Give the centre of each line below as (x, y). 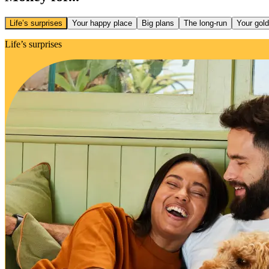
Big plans (158, 23)
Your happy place (102, 23)
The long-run (205, 23)
